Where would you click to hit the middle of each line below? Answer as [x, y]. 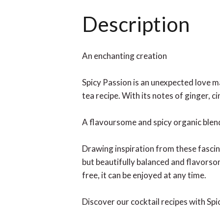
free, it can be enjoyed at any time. [144, 175]
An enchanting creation [125, 55]
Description [136, 24]
